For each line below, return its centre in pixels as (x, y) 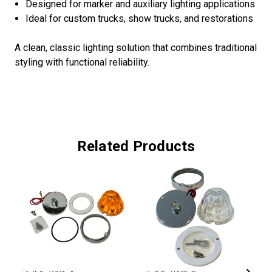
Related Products (136, 147)
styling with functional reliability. (82, 63)
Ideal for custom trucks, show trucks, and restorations (140, 19)
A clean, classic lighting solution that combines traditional (136, 48)
